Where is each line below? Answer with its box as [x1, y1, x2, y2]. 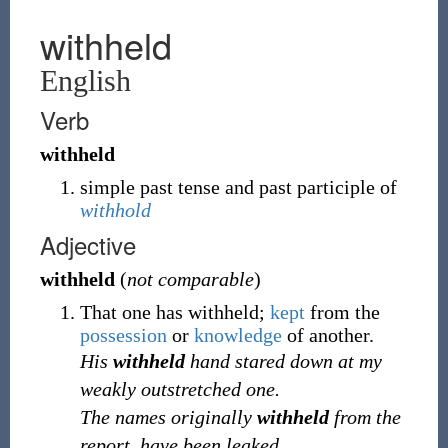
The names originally [79, 406, 257, 428]
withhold [79, 199, 151, 221]
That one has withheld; [79, 301, 270, 323]
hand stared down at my [184, 350, 382, 372]
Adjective [39, 227, 136, 262]
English [39, 64, 131, 97]
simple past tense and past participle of [79, 176, 397, 198]
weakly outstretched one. [79, 378, 280, 400]
